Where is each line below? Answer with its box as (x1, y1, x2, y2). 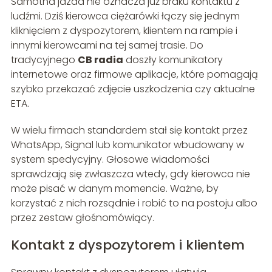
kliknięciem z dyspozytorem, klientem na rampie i (10, 24, 237, 38)
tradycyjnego (10, 53, 78, 67)
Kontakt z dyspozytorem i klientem (10, 236, 245, 255)
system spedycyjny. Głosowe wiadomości (10, 152, 209, 167)
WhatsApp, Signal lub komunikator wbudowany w (10, 138, 244, 152)
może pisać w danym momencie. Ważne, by (10, 182, 219, 196)
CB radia (77, 53, 123, 67)
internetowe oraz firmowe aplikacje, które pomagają (10, 67, 258, 82)
